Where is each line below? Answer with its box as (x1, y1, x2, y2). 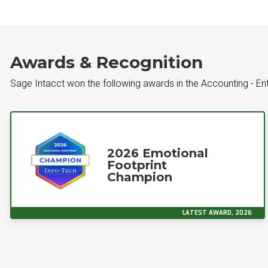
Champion (107, 170, 172, 184)
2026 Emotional (107, 146, 208, 160)
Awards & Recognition (10, 52, 203, 72)
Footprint (107, 158, 167, 172)
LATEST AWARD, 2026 (182, 209, 252, 217)
